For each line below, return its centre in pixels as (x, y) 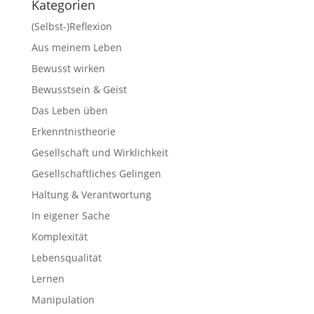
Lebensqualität (66, 258)
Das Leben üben (69, 110)
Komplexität (59, 237)
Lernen (48, 279)
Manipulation (63, 300)
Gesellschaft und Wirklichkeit (100, 152)
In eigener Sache (70, 216)
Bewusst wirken (68, 68)
